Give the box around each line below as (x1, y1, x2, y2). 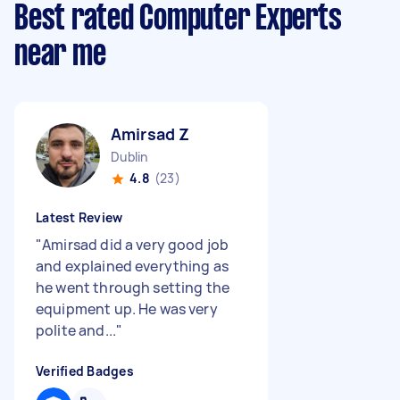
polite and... (36, 321, 116, 340)
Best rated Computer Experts (14, 4, 342, 36)
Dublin (111, 148, 148, 165)
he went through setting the (36, 278, 230, 297)
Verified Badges (36, 362, 134, 379)
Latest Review (36, 209, 123, 226)
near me (14, 39, 106, 71)
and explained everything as (36, 256, 229, 276)
